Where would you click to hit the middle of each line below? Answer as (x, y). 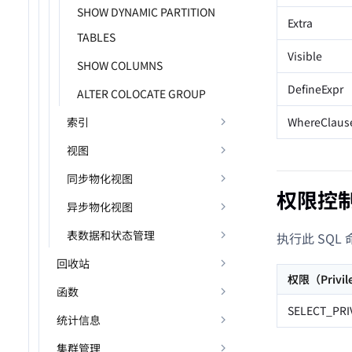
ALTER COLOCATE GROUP (141, 93)
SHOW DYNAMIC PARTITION (146, 12)
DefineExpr (315, 89)
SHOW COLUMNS (120, 65)
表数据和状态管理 (111, 235)
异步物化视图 (100, 207)
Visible (305, 56)
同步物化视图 (100, 178)
